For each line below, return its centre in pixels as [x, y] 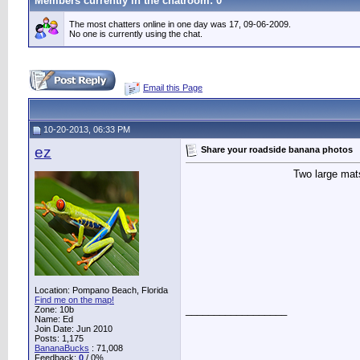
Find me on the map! [74, 300]
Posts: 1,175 [59, 338]
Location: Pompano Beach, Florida [101, 290]
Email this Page [173, 88]
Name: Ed [54, 319]
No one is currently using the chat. [136, 34]
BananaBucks [62, 348]
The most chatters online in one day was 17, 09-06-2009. [180, 24]
